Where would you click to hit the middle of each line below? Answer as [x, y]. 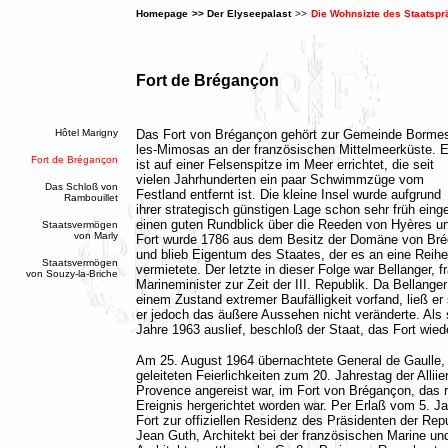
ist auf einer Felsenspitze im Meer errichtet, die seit [285, 164]
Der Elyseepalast [249, 13]
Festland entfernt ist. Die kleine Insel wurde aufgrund [288, 194]
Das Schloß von [81, 186]
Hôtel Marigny [86, 132]
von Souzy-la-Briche [72, 273]
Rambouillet [91, 197]
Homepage [162, 13]
